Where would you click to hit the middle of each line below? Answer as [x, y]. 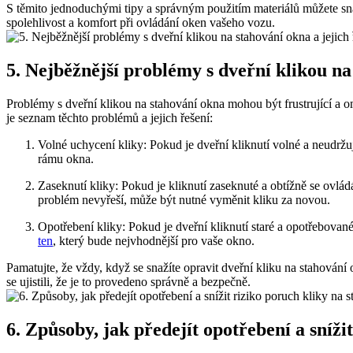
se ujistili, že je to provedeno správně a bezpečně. [128, 281]
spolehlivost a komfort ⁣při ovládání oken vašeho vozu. [141, 23]
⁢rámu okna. [66, 158]
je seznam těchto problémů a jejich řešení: [110, 117]
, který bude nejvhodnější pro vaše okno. [154, 240]
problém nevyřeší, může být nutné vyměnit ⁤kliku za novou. [184, 199]
